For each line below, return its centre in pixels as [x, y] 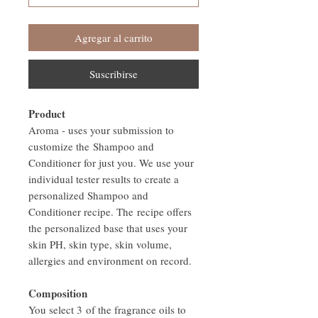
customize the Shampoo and [91, 147]
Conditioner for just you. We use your [111, 163]
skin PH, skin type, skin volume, [100, 245]
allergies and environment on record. [110, 261]
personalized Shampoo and [88, 196]
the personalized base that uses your [108, 228]
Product [47, 114]
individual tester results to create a [104, 179]
